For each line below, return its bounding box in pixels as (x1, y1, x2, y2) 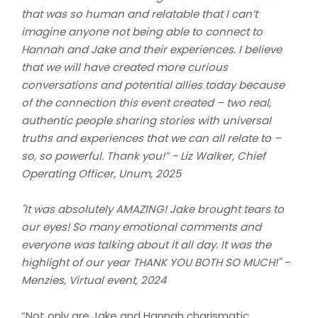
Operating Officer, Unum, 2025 (21, 165, 181, 181)
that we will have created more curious (21, 59, 228, 75)
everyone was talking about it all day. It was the (21, 236, 271, 252)
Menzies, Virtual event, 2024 (21, 272, 166, 287)
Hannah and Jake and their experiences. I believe (21, 41, 282, 57)
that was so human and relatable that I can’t (21, 6, 258, 21)
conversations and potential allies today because (21, 77, 285, 92)
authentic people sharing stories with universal (21, 112, 271, 128)
